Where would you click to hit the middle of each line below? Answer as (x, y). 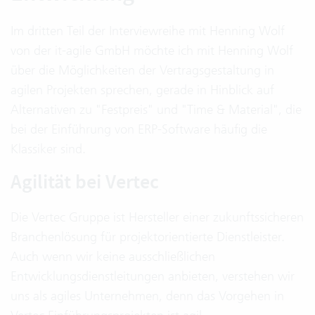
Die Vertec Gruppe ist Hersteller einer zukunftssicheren (157, 217)
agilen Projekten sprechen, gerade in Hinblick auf (142, 90)
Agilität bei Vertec (85, 182)
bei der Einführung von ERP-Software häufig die (139, 129)
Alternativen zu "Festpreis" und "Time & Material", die (156, 109)
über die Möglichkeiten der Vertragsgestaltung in (142, 70)
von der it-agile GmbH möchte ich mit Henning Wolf (152, 50)
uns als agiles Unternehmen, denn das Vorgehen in (147, 296)
